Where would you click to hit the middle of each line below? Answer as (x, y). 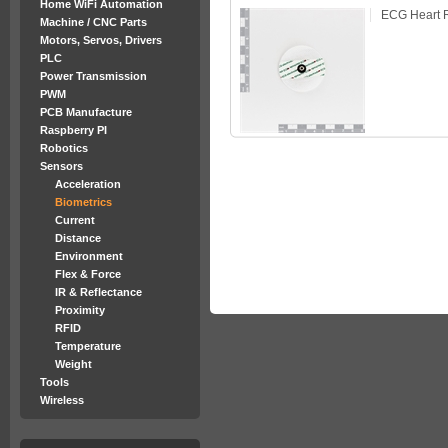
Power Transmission (93, 76)
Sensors (61, 166)
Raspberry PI (73, 130)
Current (75, 220)
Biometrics (83, 202)
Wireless (62, 400)
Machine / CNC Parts (93, 22)
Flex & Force (88, 274)
